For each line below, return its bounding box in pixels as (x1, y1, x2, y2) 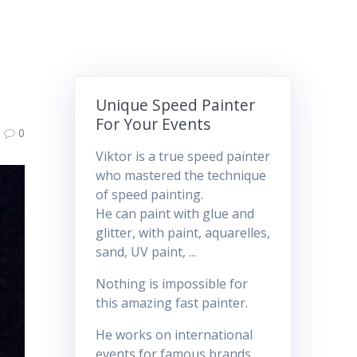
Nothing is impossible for (95, 275, 248, 293)
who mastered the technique (95, 167, 266, 185)
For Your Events (95, 113, 210, 135)
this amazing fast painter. (95, 294, 248, 312)
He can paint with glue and (95, 205, 254, 223)
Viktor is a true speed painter (95, 147, 270, 166)
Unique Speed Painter (95, 94, 255, 116)
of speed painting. (95, 186, 203, 204)
